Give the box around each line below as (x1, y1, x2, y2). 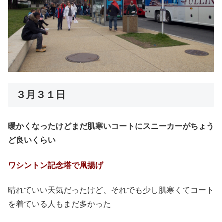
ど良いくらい (8, 136, 55, 145)
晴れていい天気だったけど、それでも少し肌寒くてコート (8, 186, 214, 195)
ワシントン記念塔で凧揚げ (8, 161, 103, 169)
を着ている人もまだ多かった (8, 200, 111, 209)
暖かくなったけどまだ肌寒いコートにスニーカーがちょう (8, 122, 214, 131)
